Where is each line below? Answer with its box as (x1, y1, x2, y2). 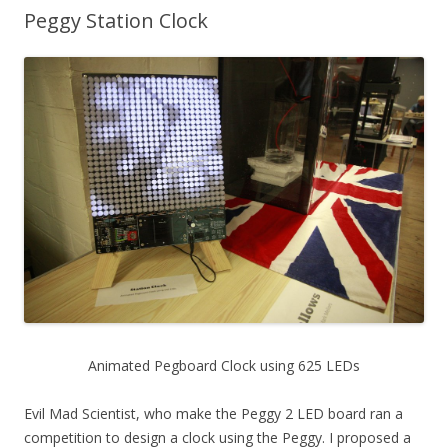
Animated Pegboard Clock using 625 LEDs (88, 356, 360, 376)
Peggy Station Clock (24, 6, 208, 34)
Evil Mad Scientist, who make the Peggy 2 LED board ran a (24, 404, 403, 424)
